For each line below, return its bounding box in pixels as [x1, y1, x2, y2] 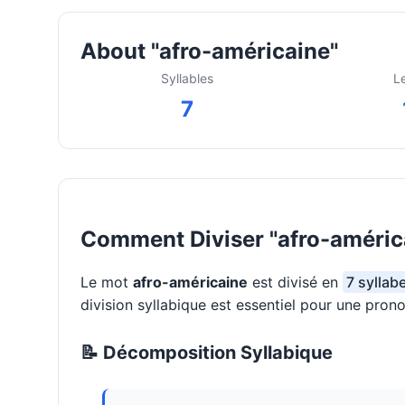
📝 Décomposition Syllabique [80, 342, 333, 364]
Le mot [80, 273, 133, 292]
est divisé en [248, 273, 343, 292]
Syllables [160, 71, 213, 87]
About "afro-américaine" [80, 38, 338, 65]
